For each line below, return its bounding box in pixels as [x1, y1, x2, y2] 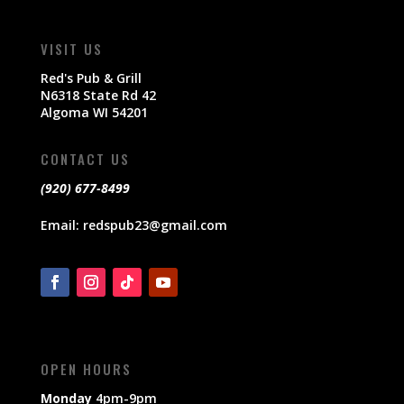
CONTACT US [40, 148, 130, 169]
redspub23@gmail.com [82, 216, 227, 234]
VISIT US [40, 38, 103, 59]
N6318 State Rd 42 [40, 86, 156, 104]
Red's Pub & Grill [40, 69, 142, 87]
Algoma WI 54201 [40, 103, 148, 121]
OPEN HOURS [40, 358, 132, 379]
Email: [40, 216, 83, 234]
